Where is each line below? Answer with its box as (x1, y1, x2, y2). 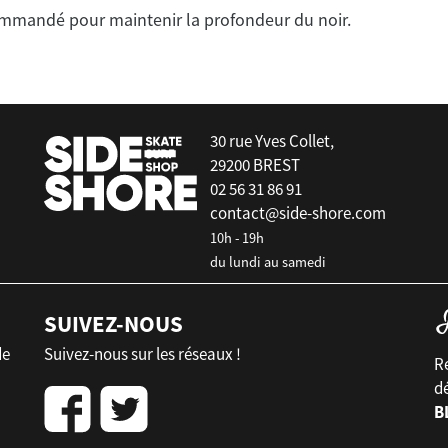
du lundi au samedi (210, 253, 326, 271)
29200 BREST (210, 154, 300, 176)
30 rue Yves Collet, (210, 130, 334, 152)
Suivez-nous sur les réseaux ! (44, 343, 241, 365)
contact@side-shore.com (210, 202, 386, 224)
